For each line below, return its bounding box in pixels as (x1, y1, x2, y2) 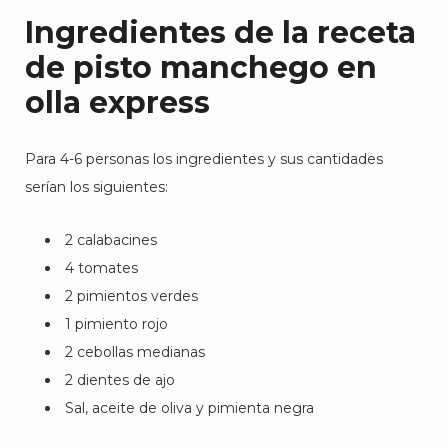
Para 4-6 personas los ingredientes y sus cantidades (25, 150, 383, 168)
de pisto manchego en (25, 49, 377, 86)
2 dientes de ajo (65, 371, 175, 389)
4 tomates (65, 259, 138, 277)
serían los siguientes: (25, 178, 168, 196)
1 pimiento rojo (65, 315, 168, 333)
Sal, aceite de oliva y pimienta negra (65, 399, 314, 417)
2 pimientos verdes (65, 287, 198, 305)
